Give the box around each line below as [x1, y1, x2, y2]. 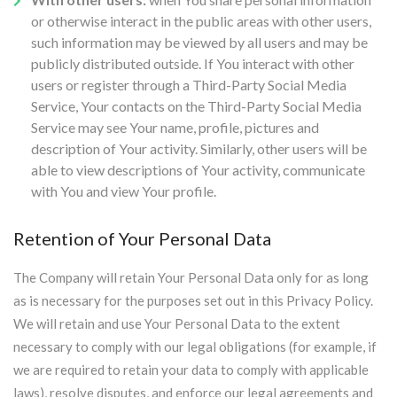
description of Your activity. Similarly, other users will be [31, 140, 367, 157]
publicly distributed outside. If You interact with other [31, 55, 354, 72]
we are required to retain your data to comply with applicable [13, 362, 369, 378]
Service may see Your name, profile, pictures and [31, 119, 319, 136]
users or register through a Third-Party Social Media [31, 76, 346, 93]
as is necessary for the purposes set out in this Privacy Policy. [13, 292, 373, 308]
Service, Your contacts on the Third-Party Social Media [31, 97, 362, 114]
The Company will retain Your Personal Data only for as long [13, 269, 369, 285]
